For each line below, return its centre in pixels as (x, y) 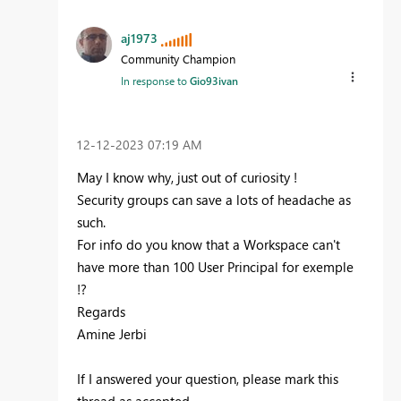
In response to (155, 80)
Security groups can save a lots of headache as (214, 200)
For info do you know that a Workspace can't (209, 245)
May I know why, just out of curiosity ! (187, 178)
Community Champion (178, 58)
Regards (101, 312)
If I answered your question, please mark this (208, 379)
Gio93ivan (214, 80)
